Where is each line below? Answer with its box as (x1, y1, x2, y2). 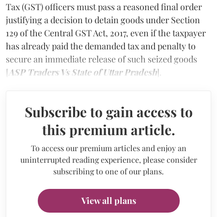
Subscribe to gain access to (24, 102, 193, 121)
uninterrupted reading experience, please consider (20, 154, 197, 165)
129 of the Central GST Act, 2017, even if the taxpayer (6, 27, 206, 39)
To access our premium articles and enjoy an (31, 142, 186, 153)
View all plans (81, 194, 136, 206)
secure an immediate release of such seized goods (6, 53, 197, 65)
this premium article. (42, 120, 175, 139)
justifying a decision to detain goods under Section (6, 14, 200, 26)
